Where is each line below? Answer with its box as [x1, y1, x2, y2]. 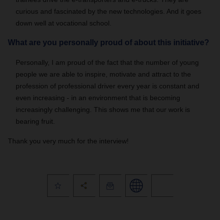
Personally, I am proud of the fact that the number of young [16, 58, 199, 66]
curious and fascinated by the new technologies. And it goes [16, 7, 201, 15]
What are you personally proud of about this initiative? [8, 38, 209, 47]
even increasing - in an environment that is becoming [16, 94, 180, 102]
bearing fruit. [16, 117, 55, 125]
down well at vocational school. [16, 19, 111, 27]
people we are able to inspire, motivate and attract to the [16, 70, 191, 78]
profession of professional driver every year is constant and [16, 82, 199, 90]
